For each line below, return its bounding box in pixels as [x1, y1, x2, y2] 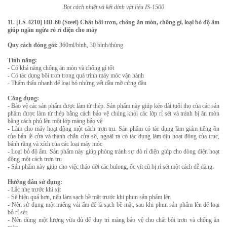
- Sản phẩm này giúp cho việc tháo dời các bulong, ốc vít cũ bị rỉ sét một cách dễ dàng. [8, 163, 214, 170]
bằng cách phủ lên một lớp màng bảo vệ [8, 118, 102, 125]
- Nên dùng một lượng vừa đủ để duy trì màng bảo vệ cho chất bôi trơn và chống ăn [8, 216, 219, 223]
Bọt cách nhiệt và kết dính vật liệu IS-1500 [63, 4, 164, 11]
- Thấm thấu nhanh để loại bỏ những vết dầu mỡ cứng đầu [8, 80, 146, 87]
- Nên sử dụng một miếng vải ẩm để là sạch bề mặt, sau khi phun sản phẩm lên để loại [8, 201, 219, 208]
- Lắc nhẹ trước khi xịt [8, 186, 61, 193]
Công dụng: [8, 95, 39, 102]
